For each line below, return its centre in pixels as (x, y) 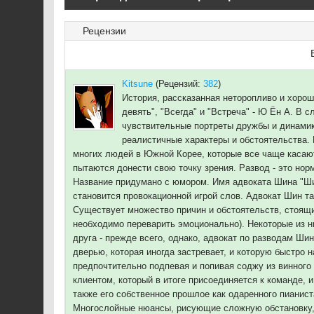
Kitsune (137, 84)
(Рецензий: (178, 84)
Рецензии (104, 31)
